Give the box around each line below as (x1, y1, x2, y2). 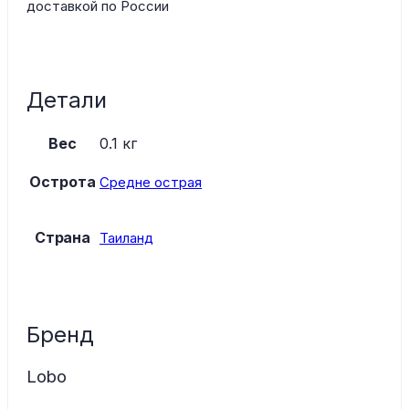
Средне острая (100, 173, 202, 191)
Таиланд (100, 228, 153, 246)
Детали (26, 86, 107, 113)
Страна (34, 227, 91, 246)
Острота (29, 172, 96, 191)
